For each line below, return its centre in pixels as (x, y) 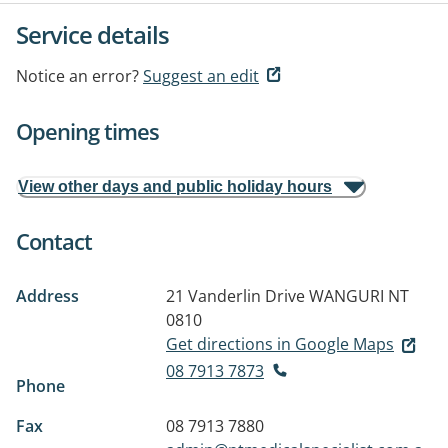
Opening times (87, 131)
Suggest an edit (201, 76)
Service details (92, 34)
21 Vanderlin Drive (235, 296)
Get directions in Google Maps (280, 344)
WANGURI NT (359, 296)
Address (47, 296)
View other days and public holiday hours (175, 186)
